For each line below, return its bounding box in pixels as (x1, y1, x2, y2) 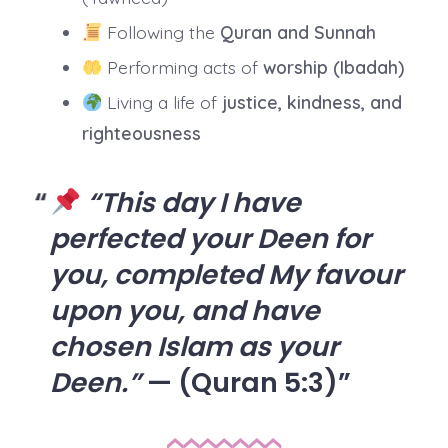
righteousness (81, 122, 201, 145)
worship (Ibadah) (262, 56, 404, 79)
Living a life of (101, 91, 222, 114)
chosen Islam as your (49, 328, 339, 366)
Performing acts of (101, 56, 263, 79)
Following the (101, 21, 220, 44)
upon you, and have (49, 292, 320, 330)
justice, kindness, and (221, 91, 402, 114)
